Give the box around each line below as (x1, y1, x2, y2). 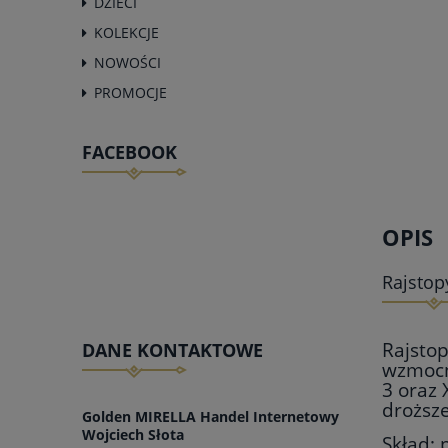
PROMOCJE (94, 82, 167, 102)
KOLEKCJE (94, 22, 159, 42)
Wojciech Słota (82, 425, 184, 445)
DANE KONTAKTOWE (82, 337, 263, 362)
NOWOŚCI (94, 52, 161, 72)
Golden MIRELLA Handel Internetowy (82, 407, 339, 427)
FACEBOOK (82, 139, 177, 164)
